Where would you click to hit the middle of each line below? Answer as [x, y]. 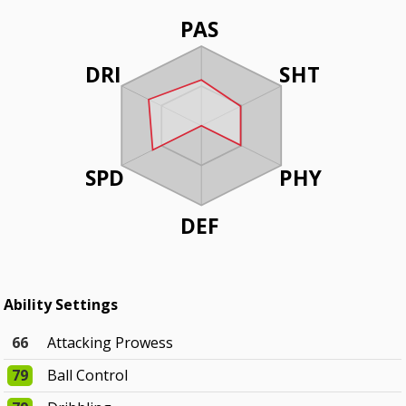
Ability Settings [61, 305]
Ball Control [88, 376]
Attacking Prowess [111, 343]
